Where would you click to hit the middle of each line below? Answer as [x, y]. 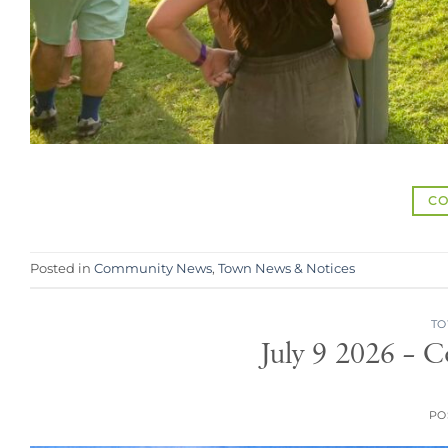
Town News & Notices [286, 268]
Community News [153, 268]
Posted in [62, 268]
